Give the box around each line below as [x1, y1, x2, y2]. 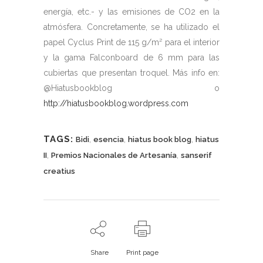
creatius [43, 166, 75, 176]
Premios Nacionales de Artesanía [51, 150, 177, 160]
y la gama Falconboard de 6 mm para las [43, 52, 220, 62]
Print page [126, 248, 159, 257]
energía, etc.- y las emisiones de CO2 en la [43, 6, 220, 16]
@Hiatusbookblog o [43, 83, 220, 93]
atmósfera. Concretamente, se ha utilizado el [43, 22, 220, 32]
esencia [93, 134, 124, 144]
